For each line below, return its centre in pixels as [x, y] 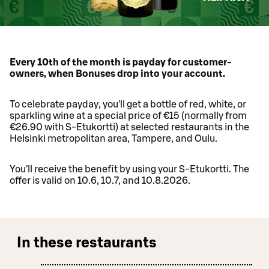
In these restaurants [87, 243]
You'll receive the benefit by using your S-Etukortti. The [129, 170]
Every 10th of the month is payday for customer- [121, 63]
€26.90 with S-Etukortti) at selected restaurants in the [129, 128]
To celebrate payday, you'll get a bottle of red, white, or [128, 105]
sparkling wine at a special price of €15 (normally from [128, 116]
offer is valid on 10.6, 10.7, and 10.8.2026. [100, 181]
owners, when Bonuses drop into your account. [117, 74]
